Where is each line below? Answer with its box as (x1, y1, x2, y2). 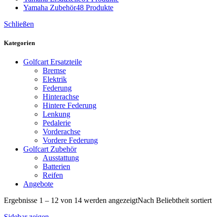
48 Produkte (76, 3, 113, 12)
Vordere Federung (43, 136, 98, 145)
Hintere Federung (43, 101, 96, 110)
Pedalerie (43, 119, 71, 127)
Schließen (4, 19, 34, 28)
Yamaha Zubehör (23, 3, 76, 12)
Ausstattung (43, 154, 79, 162)
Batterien (43, 162, 70, 171)
